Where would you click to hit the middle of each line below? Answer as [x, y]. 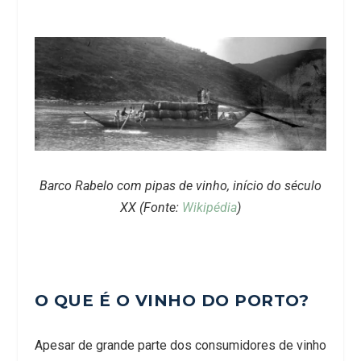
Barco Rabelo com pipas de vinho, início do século [180, 185]
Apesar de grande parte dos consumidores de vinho [180, 345]
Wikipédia [209, 207]
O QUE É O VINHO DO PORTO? [172, 300]
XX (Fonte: [151, 207]
